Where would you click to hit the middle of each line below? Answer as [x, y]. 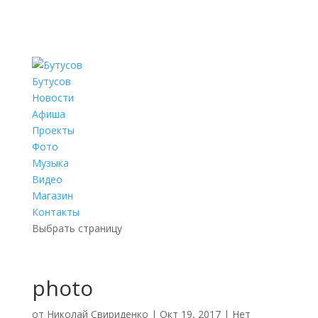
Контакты [55, 212]
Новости [53, 98]
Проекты [53, 130]
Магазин [52, 196]
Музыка [50, 163]
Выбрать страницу [77, 228]
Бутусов [51, 81]
